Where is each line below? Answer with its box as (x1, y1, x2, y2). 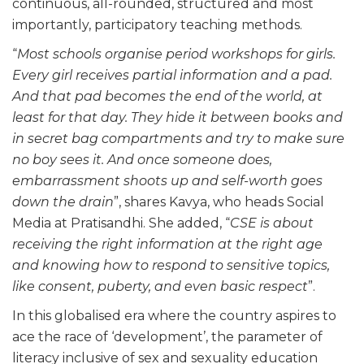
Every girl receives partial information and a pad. (12, 67, 332, 84)
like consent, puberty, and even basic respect (12, 279, 308, 295)
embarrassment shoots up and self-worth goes (12, 173, 323, 189)
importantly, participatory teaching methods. (12, 17, 305, 33)
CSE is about (230, 215, 314, 232)
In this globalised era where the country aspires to (12, 308, 336, 324)
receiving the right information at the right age (12, 236, 323, 253)
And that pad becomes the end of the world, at (12, 89, 323, 105)
